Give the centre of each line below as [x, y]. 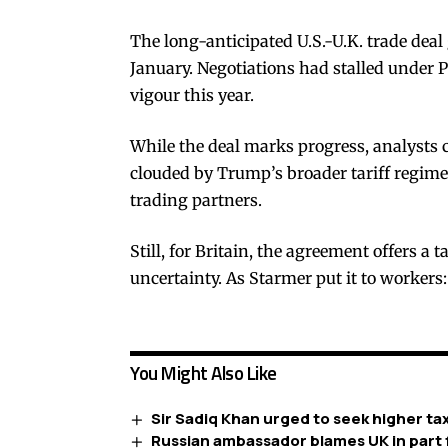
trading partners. [196, 199]
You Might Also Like [203, 372]
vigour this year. [192, 94]
